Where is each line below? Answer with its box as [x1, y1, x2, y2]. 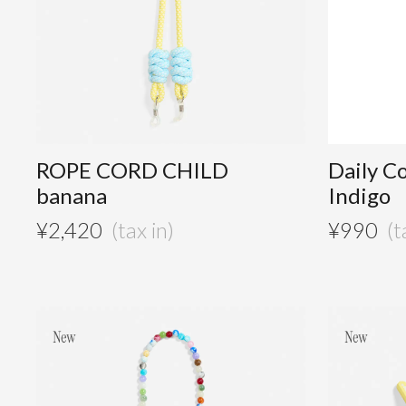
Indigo [328, 182, 391, 209]
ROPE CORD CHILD [36, 157, 229, 184]
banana [36, 182, 108, 209]
